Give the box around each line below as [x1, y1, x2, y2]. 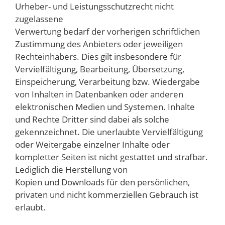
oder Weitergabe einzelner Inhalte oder [15, 138, 170, 150]
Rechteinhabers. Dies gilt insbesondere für [15, 50, 181, 62]
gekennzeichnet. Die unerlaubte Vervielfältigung [15, 126, 203, 138]
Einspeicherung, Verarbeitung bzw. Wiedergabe [15, 75, 200, 87]
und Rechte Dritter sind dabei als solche [15, 113, 169, 125]
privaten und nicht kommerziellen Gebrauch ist [15, 188, 198, 200]
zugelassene [15, 13, 63, 25]
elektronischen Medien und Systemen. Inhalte [15, 100, 195, 113]
